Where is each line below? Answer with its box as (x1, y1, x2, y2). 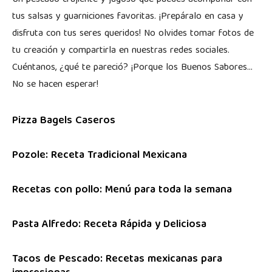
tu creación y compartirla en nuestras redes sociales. (12, 42, 229, 60)
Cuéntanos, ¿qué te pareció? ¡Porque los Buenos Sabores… (12, 59, 253, 77)
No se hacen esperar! (12, 76, 98, 94)
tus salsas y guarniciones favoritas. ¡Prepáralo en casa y (12, 8, 243, 26)
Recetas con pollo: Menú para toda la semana (12, 181, 232, 200)
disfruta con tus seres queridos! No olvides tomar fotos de (12, 25, 254, 43)
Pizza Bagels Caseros (12, 112, 115, 131)
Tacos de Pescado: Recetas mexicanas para (12, 250, 222, 270)
